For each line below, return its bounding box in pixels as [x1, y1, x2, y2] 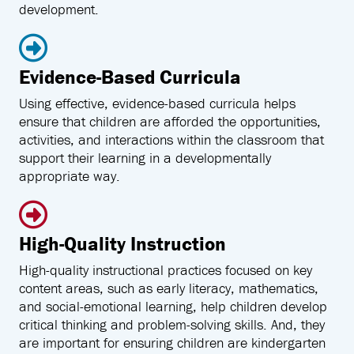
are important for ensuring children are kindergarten [19, 333, 326, 352]
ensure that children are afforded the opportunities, [19, 111, 321, 130]
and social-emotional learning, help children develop [19, 296, 327, 315]
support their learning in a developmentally [19, 148, 271, 167]
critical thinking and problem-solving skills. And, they [19, 314, 325, 333]
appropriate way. [19, 166, 120, 185]
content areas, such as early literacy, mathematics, [19, 278, 318, 297]
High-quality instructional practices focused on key [19, 260, 312, 279]
